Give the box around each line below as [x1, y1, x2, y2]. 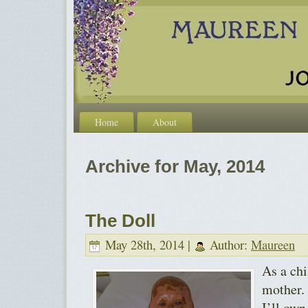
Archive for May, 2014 [85, 157, 265, 177]
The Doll [85, 210, 155, 230]
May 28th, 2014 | [102, 236, 194, 254]
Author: [206, 236, 251, 254]
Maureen [251, 236, 295, 254]
